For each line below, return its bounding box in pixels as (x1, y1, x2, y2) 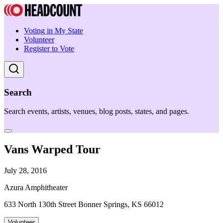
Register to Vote (24, 44, 74, 53)
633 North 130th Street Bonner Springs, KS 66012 (4, 200, 164, 209)
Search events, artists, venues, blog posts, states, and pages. (4, 107, 189, 116)
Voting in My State (24, 26, 83, 35)
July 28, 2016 (4, 166, 47, 175)
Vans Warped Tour (4, 143, 101, 156)
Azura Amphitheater (4, 183, 68, 192)
